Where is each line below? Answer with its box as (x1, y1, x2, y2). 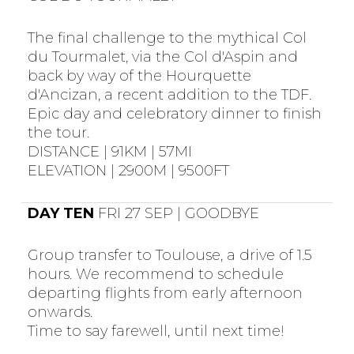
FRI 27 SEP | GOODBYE (93, 205, 259, 223)
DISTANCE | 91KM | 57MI (27, 142, 192, 160)
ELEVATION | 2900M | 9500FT (27, 161, 229, 179)
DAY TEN (27, 205, 94, 223)
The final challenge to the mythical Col (27, 28, 307, 47)
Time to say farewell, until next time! (27, 322, 284, 341)
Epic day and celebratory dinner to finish (27, 104, 322, 122)
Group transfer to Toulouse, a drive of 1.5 (27, 247, 312, 265)
